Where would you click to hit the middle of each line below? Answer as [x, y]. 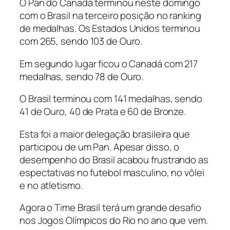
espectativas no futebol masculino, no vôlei [112, 172]
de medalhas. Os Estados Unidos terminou [110, 28]
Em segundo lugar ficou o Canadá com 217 [109, 63]
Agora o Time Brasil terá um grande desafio [110, 208]
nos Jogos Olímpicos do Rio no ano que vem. [114, 221]
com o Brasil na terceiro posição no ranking [110, 16]
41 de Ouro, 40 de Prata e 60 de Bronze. [103, 112]
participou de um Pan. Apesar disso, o [100, 147]
